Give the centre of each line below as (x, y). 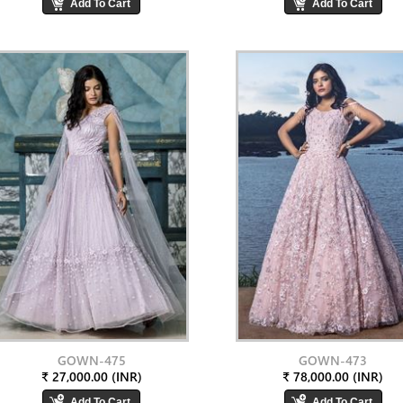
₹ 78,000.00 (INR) (333, 376)
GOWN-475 (91, 360)
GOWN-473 (333, 360)
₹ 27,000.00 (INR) (91, 376)
